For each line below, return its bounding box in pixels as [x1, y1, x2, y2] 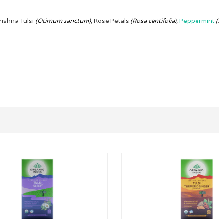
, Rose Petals [91, 16, 131, 25]
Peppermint [179, 16, 214, 25]
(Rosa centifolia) [131, 16, 176, 25]
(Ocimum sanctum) [35, 16, 91, 25]
